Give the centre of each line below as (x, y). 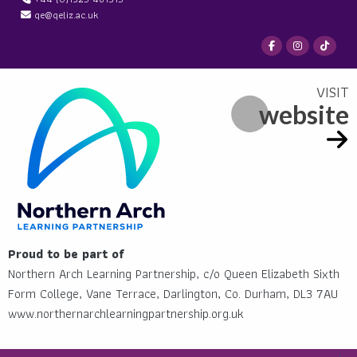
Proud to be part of (66, 254)
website (304, 115)
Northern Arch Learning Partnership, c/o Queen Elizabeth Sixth (174, 274)
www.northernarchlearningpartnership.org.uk (126, 314)
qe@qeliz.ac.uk (66, 15)
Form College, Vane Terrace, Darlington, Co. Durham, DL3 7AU (173, 294)
